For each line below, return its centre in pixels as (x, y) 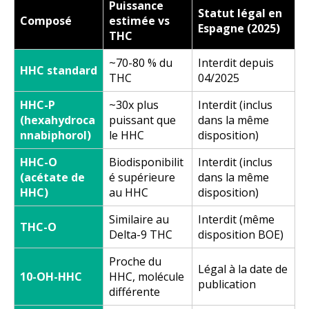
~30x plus (134, 104)
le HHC (127, 135)
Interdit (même (236, 219)
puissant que (142, 120)
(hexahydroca (58, 120)
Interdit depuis (236, 62)
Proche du (135, 261)
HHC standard (59, 70)
